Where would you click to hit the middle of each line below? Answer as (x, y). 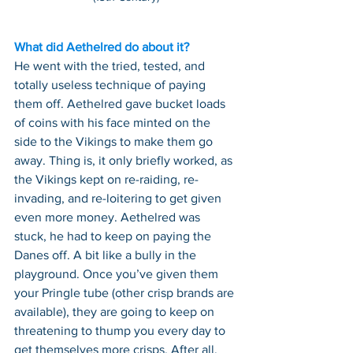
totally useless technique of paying (111, 84)
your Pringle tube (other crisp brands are (126, 292)
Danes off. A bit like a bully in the (107, 255)
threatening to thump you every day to (121, 330)
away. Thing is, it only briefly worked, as (125, 160)
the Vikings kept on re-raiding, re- (106, 179)
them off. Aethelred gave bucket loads (121, 103)
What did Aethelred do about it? (102, 46)
